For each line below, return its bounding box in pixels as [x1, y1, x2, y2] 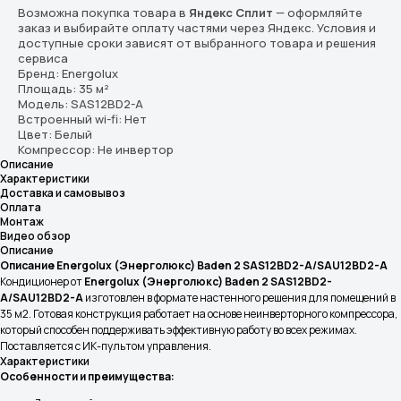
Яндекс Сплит [189, 4, 273, 21]
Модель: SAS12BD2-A [18, 96, 143, 112]
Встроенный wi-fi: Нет [18, 111, 147, 127]
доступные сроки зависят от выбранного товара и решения [18, 35, 376, 51]
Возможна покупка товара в [18, 4, 189, 21]
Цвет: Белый [18, 126, 92, 142]
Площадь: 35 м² [18, 81, 109, 97]
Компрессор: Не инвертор [18, 141, 174, 158]
